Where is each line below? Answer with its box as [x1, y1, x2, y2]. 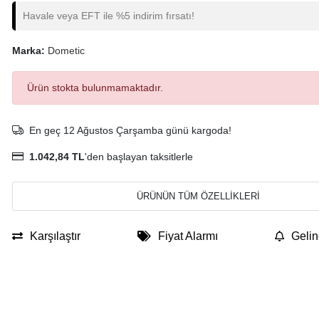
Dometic [47, 45, 85, 56]
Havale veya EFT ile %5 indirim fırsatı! [22, 10, 194, 21]
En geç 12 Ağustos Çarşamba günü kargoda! [28, 125, 231, 136]
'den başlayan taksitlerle [84, 151, 193, 162]
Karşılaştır [29, 230, 80, 242]
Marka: [11, 45, 48, 56]
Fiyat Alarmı [157, 230, 218, 242]
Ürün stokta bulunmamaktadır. [26, 82, 163, 93]
